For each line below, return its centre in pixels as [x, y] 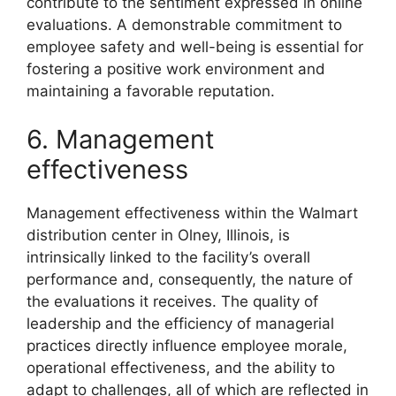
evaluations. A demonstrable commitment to [184, 24]
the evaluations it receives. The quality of [172, 301]
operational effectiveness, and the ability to [181, 368]
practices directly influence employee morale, [187, 346]
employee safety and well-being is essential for [195, 46]
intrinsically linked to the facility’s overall [168, 257]
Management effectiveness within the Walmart [192, 213]
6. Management [121, 139]
